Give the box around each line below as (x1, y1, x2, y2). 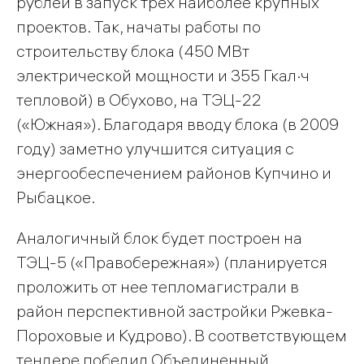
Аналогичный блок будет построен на (16, 227, 302, 249)
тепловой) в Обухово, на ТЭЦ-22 (16, 89, 262, 110)
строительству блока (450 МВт (16, 41, 249, 62)
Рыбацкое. (16, 187, 95, 208)
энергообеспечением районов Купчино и (16, 162, 331, 184)
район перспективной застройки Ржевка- (16, 301, 333, 322)
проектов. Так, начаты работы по (16, 16, 261, 37)
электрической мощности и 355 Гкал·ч (16, 65, 310, 86)
